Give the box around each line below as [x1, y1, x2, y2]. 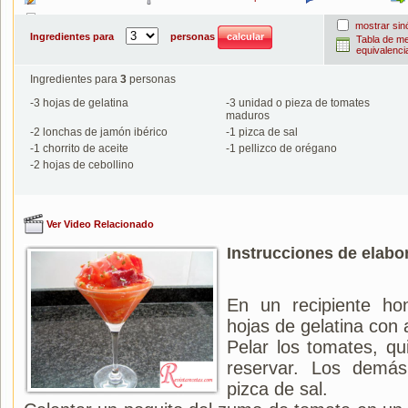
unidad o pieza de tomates [236, 97, 370, 109]
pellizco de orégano [236, 142, 337, 155]
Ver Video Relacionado [46, 219, 154, 229]
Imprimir [40, 14, 76, 25]
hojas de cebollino [40, 158, 134, 171]
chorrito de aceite [40, 142, 128, 155]
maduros [226, 109, 270, 122]
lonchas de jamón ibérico [40, 126, 168, 138]
